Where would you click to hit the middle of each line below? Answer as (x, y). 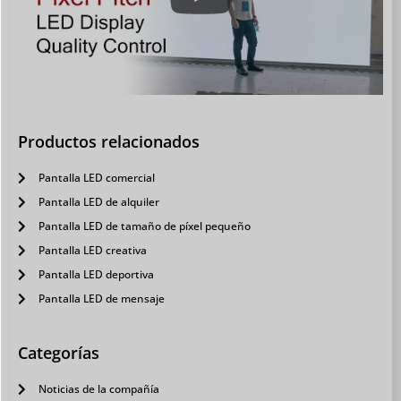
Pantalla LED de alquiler (98, 202)
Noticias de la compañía (98, 389)
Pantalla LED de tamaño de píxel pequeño (144, 226)
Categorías (59, 353)
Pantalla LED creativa (92, 251)
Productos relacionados (109, 142)
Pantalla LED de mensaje (101, 299)
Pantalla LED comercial (96, 178)
